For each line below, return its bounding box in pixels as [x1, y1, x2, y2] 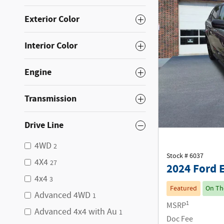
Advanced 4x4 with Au [34, 206, 117, 218]
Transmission [24, 92, 76, 105]
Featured [169, 184, 197, 193]
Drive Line [24, 119, 63, 131]
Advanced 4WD [34, 189, 90, 201]
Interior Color [24, 39, 77, 52]
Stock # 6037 [166, 151, 203, 161]
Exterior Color [24, 13, 79, 25]
